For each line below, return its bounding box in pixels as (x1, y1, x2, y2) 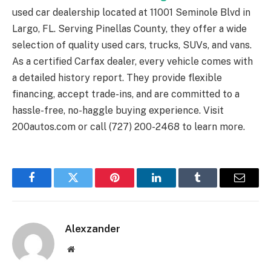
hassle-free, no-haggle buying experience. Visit (12, 105, 224, 117)
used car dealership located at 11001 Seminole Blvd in (12, 7, 250, 19)
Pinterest (114, 181, 152, 192)
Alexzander (65, 223, 120, 235)
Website (74, 244, 101, 253)
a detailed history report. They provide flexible (12, 72, 222, 84)
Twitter (72, 181, 104, 192)
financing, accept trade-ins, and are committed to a (12, 88, 240, 100)
